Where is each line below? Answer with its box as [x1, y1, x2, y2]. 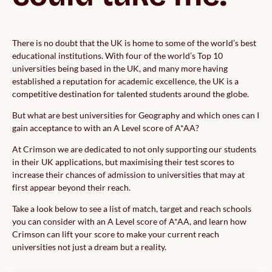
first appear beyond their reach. [12, 182, 131, 193]
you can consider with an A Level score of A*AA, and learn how [12, 216, 246, 227]
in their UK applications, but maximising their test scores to [12, 157, 234, 168]
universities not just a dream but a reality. [12, 242, 166, 253]
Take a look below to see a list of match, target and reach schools [12, 203, 251, 214]
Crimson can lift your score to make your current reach [12, 229, 219, 240]
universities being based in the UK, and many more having [12, 63, 228, 74]
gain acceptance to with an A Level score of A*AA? [12, 123, 199, 134]
